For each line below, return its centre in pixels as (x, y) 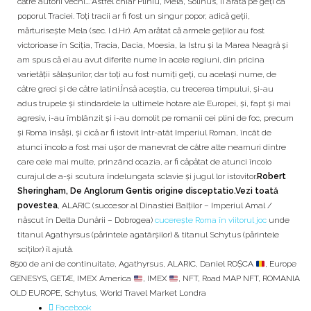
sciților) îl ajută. (45, 250)
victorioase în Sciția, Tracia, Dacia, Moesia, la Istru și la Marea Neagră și (153, 45)
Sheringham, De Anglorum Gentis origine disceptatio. (126, 191)
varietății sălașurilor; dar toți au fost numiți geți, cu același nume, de (147, 75)
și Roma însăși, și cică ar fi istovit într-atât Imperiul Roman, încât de (144, 133)
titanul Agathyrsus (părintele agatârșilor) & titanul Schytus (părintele (148, 235)
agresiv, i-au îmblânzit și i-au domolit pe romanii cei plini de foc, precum (155, 118)
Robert (271, 177)
